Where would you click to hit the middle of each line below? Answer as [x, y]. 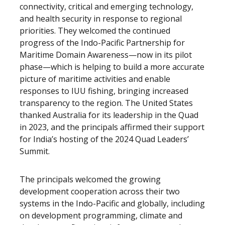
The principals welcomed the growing [90, 179]
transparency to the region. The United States [106, 103]
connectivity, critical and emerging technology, [106, 7]
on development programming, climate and [101, 215]
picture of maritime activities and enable [95, 79]
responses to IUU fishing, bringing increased [104, 91]
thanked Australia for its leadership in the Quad [109, 115]
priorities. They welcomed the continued [95, 31]
